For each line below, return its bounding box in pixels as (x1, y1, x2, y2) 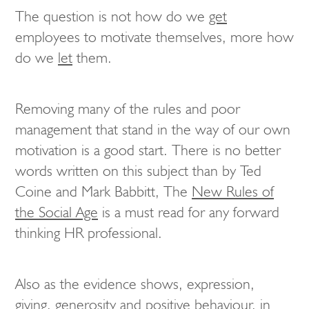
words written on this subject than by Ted (15, 161, 261, 181)
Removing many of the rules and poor (15, 99, 240, 119)
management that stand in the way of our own (15, 120, 290, 139)
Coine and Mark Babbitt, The (15, 182, 192, 201)
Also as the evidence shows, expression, (15, 275, 255, 294)
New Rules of (192, 182, 274, 201)
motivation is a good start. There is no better (15, 141, 281, 160)
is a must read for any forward (98, 203, 279, 222)
